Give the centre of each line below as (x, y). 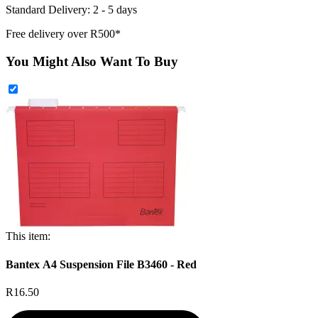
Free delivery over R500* (63, 34)
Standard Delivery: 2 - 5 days (71, 10)
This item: (28, 236)
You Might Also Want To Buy (92, 61)
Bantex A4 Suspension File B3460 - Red (101, 264)
